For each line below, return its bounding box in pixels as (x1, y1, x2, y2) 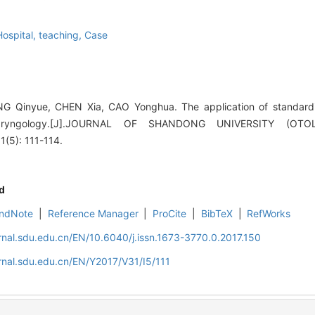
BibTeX (200, 207, 233, 220)
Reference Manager (47, 207, 139, 220)
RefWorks (247, 207, 291, 220)
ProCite (153, 207, 187, 220)
